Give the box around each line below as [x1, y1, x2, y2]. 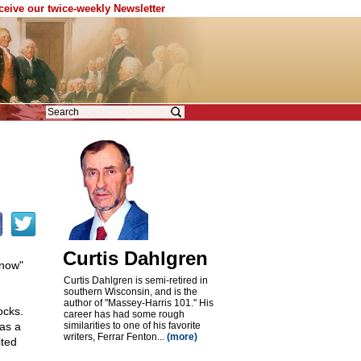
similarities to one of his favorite [63, 320, 201, 331]
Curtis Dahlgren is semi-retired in [63, 275, 208, 286]
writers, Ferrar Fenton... [63, 331, 167, 342]
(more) [166, 331, 197, 342]
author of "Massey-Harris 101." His [63, 297, 214, 309]
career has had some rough [63, 309, 185, 320]
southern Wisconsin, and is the [63, 286, 197, 297]
